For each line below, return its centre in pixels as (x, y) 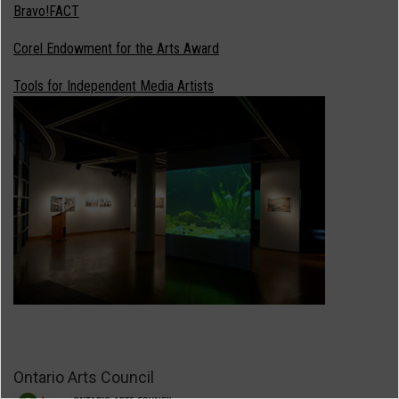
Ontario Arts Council (84, 377)
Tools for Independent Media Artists (114, 85)
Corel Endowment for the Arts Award (116, 48)
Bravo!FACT (46, 11)
